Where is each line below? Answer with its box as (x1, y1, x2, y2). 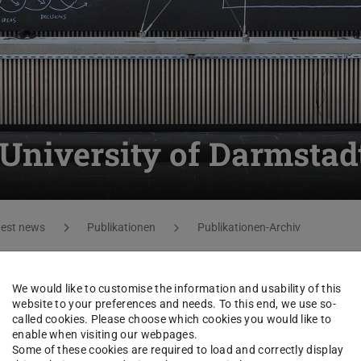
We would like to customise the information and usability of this (12, 282, 342, 296)
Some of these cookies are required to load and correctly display (12, 343, 344, 357)
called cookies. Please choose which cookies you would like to (12, 313, 332, 326)
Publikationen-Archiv (197, 221, 301, 234)
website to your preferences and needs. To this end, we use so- (12, 297, 336, 311)
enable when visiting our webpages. (12, 328, 198, 342)
